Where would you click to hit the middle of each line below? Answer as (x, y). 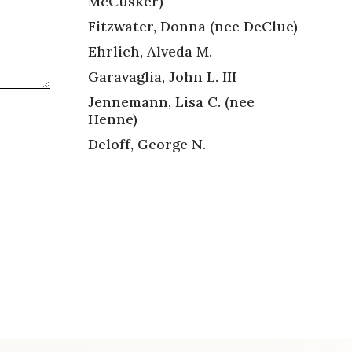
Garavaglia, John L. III (162, 76)
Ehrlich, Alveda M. (150, 51)
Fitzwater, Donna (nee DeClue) (193, 26)
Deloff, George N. (147, 144)
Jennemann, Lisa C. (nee (171, 101)
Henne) (115, 119)
